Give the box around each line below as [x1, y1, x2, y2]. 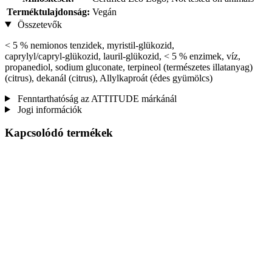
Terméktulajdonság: [7, 6, 90, 17]
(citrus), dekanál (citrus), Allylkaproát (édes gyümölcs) [5, 72, 212, 83]
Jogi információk [15, 104, 82, 115]
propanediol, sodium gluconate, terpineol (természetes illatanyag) [5, 61, 253, 72]
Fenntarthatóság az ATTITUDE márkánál [15, 93, 177, 104]
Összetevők [15, 19, 62, 30]
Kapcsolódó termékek [5, 126, 113, 140]
